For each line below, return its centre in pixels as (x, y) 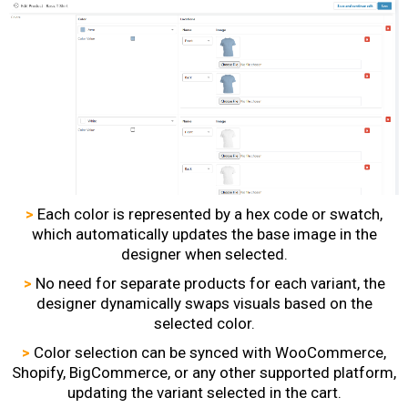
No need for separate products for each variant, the (210, 284)
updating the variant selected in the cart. (204, 393)
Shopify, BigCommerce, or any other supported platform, (204, 373)
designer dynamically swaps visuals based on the (204, 304)
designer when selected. (204, 255)
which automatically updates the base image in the (204, 235)
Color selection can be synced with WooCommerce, (210, 353)
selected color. (204, 324)
